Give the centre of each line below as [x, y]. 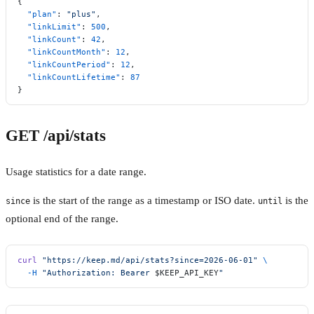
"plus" [81, 14]
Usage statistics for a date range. [76, 172]
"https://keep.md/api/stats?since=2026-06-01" [148, 260]
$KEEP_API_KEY [187, 273]
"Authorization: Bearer [96, 273]
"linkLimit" [49, 27]
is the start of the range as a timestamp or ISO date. [144, 201]
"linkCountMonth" [62, 52]
